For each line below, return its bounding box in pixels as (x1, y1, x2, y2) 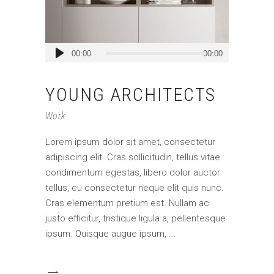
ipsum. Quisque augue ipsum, (45, 228, 169, 239)
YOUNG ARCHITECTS (45, 83, 216, 105)
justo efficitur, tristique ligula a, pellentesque (45, 212, 226, 224)
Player (45, 59, 70, 70)
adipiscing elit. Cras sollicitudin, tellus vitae (45, 151, 220, 163)
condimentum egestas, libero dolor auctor (45, 166, 220, 178)
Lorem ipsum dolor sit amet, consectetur (45, 136, 215, 147)
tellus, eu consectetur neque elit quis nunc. (45, 182, 224, 193)
